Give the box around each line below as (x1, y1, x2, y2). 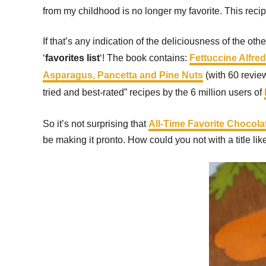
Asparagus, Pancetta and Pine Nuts (43, 70, 203, 80)
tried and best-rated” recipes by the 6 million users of (43, 87, 264, 97)
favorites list (45, 53, 100, 63)
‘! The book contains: (100, 53, 189, 63)
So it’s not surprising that (43, 119, 148, 129)
